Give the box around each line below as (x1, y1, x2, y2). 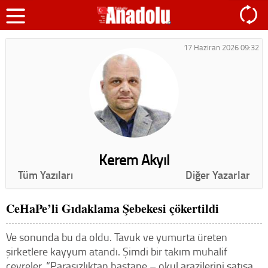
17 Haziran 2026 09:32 (184, 42, 259, 53)
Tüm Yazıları (18, 167, 73, 182)
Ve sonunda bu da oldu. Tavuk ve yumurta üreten (6, 230, 227, 244)
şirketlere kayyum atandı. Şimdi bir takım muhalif (6, 244, 227, 258)
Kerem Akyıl (98, 149, 170, 169)
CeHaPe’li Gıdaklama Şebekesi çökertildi (6, 200, 219, 217)
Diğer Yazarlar (185, 167, 250, 182)
